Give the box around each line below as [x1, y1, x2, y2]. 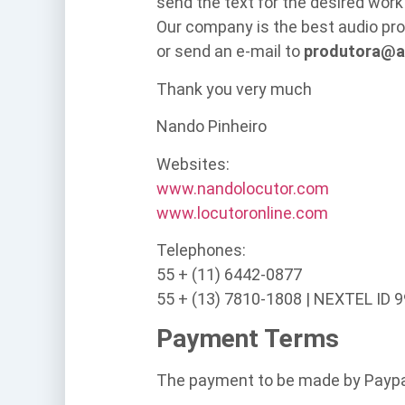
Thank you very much [156, 79, 312, 99]
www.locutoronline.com [156, 202, 328, 222]
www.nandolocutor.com [156, 178, 329, 198]
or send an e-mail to [156, 42, 300, 61]
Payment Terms [156, 324, 339, 354]
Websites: [156, 154, 230, 174]
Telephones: [156, 240, 246, 259]
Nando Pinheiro [156, 117, 267, 137]
